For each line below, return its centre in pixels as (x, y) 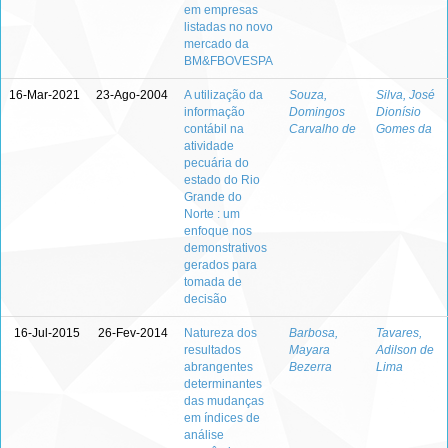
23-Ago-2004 (132, 95)
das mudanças (224, 401)
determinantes (223, 384)
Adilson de (405, 350)
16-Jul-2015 (47, 333)
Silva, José (405, 95)
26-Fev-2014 (133, 333)
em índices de (222, 418)
